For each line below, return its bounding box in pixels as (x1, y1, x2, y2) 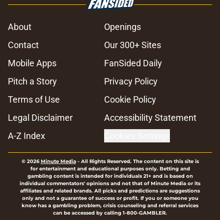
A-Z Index (8, 131, 45, 141)
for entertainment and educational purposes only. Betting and (30, 165, 190, 172)
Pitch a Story (8, 76, 57, 87)
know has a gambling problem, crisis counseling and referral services (22, 202, 198, 209)
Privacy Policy (104, 76, 158, 87)
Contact (8, 40, 39, 51)
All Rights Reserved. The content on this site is (81, 158, 199, 165)
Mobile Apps (8, 58, 56, 69)
